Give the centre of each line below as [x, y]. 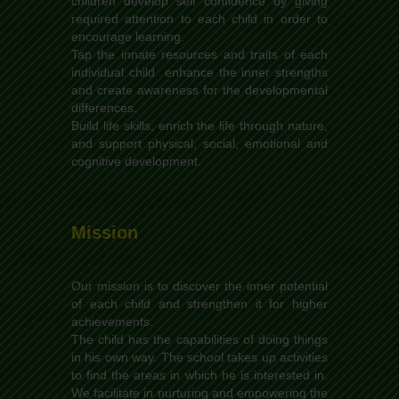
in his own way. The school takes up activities [199, 357]
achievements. [112, 321]
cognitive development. [136, 161]
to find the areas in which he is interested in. [199, 375]
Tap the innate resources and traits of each [199, 54]
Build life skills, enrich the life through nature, [199, 125]
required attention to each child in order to [199, 18]
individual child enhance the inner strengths [199, 72]
